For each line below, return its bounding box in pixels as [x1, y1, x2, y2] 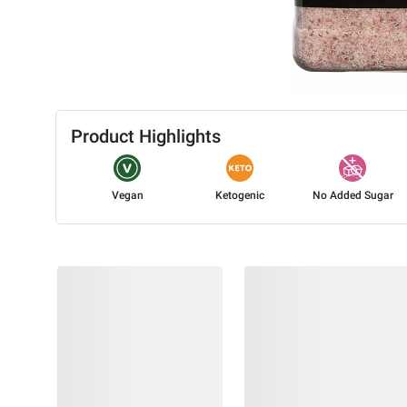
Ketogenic [215, 189, 265, 203]
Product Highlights [71, 125, 221, 148]
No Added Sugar [312, 189, 393, 203]
